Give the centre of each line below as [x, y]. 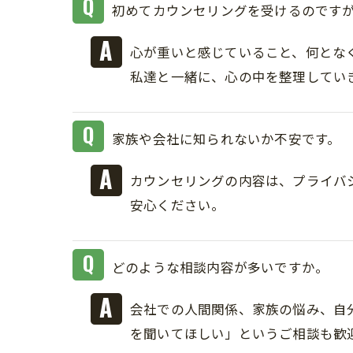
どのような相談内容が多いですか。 [221, 267]
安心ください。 [178, 204]
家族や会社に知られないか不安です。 [227, 138]
